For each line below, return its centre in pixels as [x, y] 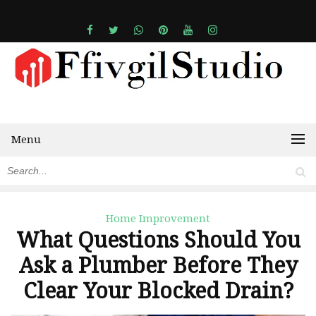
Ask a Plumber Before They [158, 266]
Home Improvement [158, 219]
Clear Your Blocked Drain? [158, 291]
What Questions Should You [158, 241]
